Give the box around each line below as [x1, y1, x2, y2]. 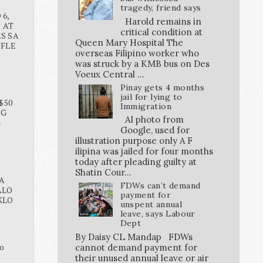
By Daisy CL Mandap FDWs [75, 231, 193, 243]
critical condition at [120, 26, 203, 38]
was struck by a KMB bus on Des [75, 58, 210, 69]
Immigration [120, 100, 171, 112]
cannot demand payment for [75, 242, 197, 254]
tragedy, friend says [120, 2, 201, 13]
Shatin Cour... [75, 167, 131, 178]
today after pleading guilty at [75, 156, 197, 168]
